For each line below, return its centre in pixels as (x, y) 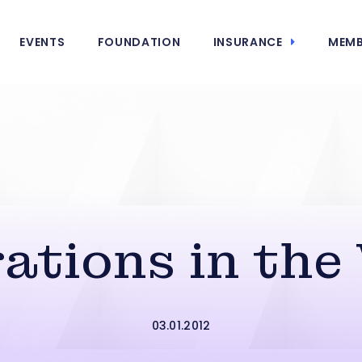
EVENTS (42, 42)
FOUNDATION (139, 42)
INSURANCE (248, 42)
